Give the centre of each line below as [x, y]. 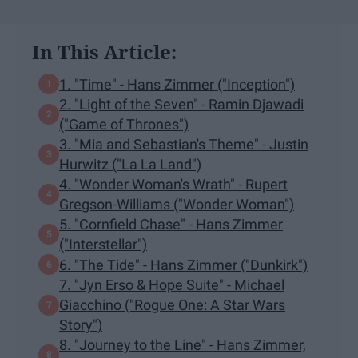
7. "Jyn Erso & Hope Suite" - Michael [172, 285]
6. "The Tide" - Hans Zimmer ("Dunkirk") [183, 265]
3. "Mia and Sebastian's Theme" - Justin [184, 145]
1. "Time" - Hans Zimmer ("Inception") [177, 84]
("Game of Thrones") [124, 125]
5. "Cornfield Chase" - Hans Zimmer [171, 225]
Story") [81, 325]
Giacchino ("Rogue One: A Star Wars [172, 305]
